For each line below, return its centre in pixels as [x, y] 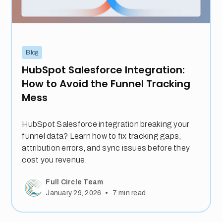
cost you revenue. [55, 160]
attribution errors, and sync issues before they [106, 148]
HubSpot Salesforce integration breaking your [106, 124]
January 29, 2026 [74, 193]
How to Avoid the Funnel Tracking [106, 84]
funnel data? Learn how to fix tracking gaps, [102, 136]
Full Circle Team [75, 182]
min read [131, 193]
